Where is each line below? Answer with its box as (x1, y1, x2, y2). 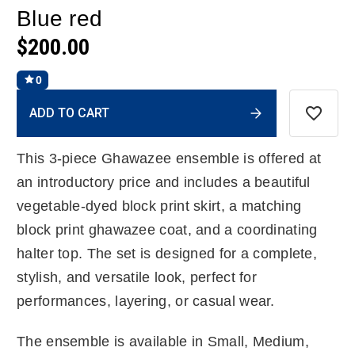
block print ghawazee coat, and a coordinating (17, 221, 318, 238)
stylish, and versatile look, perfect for (17, 269, 257, 285)
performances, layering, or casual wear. (17, 292, 275, 309)
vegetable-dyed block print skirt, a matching (17, 197, 302, 214)
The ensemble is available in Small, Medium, (17, 333, 309, 349)
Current (17, 90, 57, 104)
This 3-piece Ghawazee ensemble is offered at (17, 150, 322, 166)
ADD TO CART (29, 105, 109, 120)
